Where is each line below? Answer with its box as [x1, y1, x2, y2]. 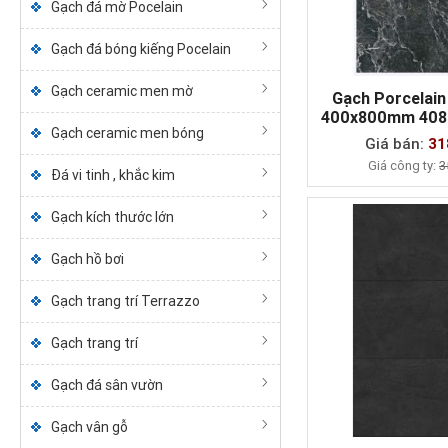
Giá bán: [365, 134, 429, 153]
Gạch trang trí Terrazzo [50, 293, 200, 309]
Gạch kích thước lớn [50, 209, 174, 225]
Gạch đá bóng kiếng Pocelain [50, 41, 231, 57]
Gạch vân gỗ [50, 419, 128, 435]
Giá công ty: [368, 157, 440, 173]
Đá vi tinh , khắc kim [50, 167, 175, 183]
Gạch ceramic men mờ [50, 83, 193, 99]
